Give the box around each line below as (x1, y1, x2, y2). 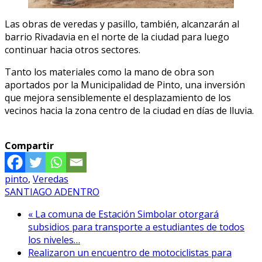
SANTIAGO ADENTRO (5, 185, 99, 199)
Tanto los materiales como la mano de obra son (5, 65, 214, 79)
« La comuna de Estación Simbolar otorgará (28, 208, 219, 221)
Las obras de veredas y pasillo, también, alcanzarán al (5, 18, 239, 31)
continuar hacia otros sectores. (5, 43, 140, 57)
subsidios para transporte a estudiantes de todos (28, 220, 244, 234)
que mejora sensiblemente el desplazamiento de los (5, 91, 231, 105)
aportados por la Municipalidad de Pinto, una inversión (5, 78, 245, 92)
